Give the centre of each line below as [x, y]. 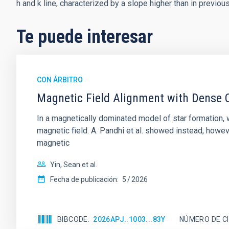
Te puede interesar [85, 37]
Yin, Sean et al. [74, 165]
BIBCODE [73, 219]
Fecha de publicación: [84, 179]
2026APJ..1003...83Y [129, 219]
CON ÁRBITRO [60, 80]
